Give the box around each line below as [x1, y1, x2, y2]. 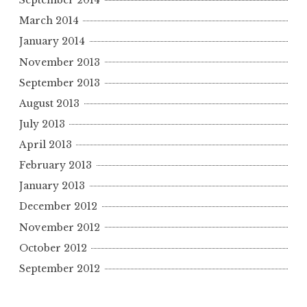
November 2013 [19, 56, 100, 69]
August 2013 [19, 97, 79, 110]
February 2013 [19, 159, 92, 172]
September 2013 [19, 76, 100, 89]
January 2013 [19, 180, 85, 193]
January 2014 [19, 35, 85, 48]
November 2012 [19, 221, 100, 234]
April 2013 [19, 138, 72, 151]
